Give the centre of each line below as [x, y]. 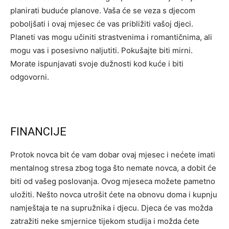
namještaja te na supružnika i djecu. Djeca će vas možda [111, 208]
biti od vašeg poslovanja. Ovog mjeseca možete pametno [113, 181]
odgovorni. [30, 77]
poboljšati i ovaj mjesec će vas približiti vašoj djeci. [102, 24]
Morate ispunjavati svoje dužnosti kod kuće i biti [97, 64]
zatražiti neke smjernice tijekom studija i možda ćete [105, 221]
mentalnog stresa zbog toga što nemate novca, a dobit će [113, 168]
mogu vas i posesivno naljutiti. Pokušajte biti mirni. [101, 50]
